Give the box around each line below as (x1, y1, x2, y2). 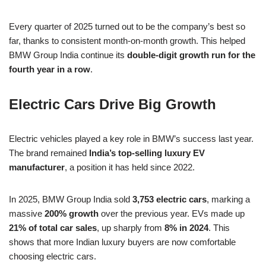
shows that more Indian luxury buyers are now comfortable (9, 237, 236, 248)
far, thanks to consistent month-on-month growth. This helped (9, 36, 245, 46)
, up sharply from (97, 223, 164, 233)
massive (9, 208, 45, 219)
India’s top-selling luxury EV (89, 148, 205, 159)
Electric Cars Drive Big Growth (9, 96, 216, 113)
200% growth (45, 208, 99, 219)
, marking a (207, 194, 250, 205)
